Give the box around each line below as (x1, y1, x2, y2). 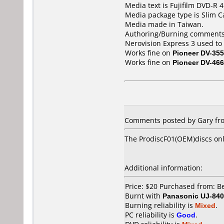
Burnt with (125, 191, 162, 200)
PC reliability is (125, 210, 176, 219)
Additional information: (124, 163, 202, 172)
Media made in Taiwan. (125, 19, 203, 29)
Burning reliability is (125, 200, 195, 210)
